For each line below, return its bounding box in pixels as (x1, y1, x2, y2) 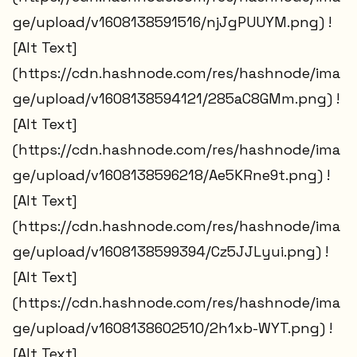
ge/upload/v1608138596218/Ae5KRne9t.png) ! (13, 166, 330, 185)
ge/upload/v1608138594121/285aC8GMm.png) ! (13, 89, 339, 108)
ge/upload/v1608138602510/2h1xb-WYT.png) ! (13, 319, 332, 338)
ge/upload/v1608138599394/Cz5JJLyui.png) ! (13, 242, 328, 261)
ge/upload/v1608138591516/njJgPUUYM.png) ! (13, 13, 331, 32)
